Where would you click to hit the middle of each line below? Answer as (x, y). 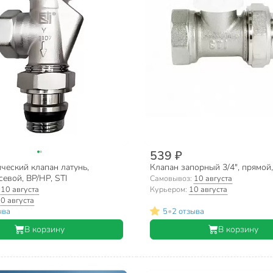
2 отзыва (188, 211)
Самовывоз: (172, 179)
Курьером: (169, 190)
